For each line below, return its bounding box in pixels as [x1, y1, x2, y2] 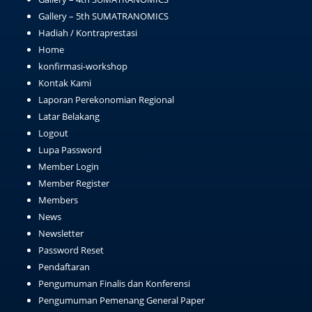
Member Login [38, 159, 99, 173]
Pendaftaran [38, 260, 90, 273]
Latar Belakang [38, 109, 100, 123]
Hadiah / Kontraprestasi [38, 26, 137, 39]
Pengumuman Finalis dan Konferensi [38, 276, 190, 290]
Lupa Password [38, 143, 102, 156]
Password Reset [38, 243, 104, 256]
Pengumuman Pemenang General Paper [38, 293, 205, 306]
